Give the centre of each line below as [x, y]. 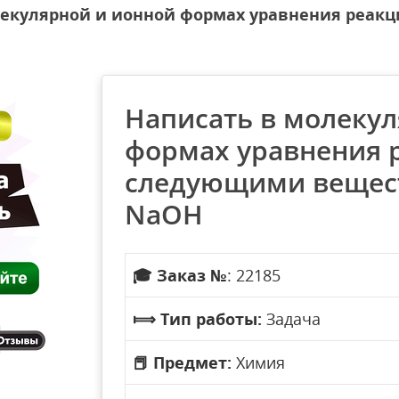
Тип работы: [211, 319]
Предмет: [192, 362]
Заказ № [192, 275]
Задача [291, 319]
